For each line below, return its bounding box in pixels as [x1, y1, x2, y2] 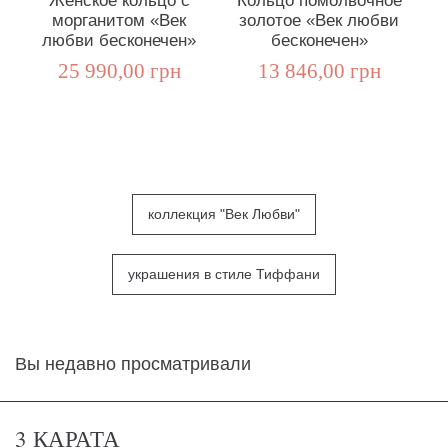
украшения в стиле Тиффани [128, 265, 320, 285]
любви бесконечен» [42, 30, 196, 52]
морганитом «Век [52, 10, 186, 32]
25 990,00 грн [57, 59, 181, 84]
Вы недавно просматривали [15, 352, 251, 377]
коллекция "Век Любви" [148, 205, 300, 225]
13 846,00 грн [257, 59, 381, 84]
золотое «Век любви [239, 10, 399, 32]
